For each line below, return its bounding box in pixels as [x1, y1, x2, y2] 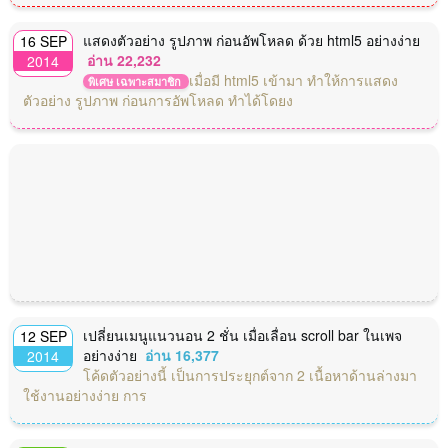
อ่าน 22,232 [87, 49, 161, 70]
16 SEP [19, 30, 67, 51]
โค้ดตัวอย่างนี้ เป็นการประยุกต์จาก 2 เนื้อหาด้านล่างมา [83, 364, 417, 385]
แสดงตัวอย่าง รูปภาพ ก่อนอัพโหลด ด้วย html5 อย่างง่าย [83, 29, 420, 50]
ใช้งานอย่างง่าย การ [23, 384, 147, 405]
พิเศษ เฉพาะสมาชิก [88, 73, 184, 89]
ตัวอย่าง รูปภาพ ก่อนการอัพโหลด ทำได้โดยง [23, 89, 293, 110]
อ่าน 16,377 [145, 344, 219, 365]
